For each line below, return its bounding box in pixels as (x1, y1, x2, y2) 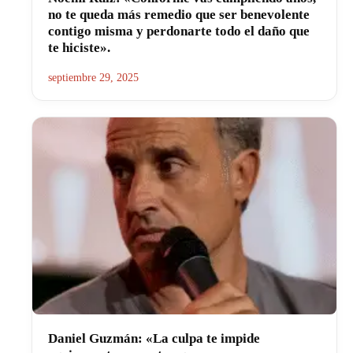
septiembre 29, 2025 (48, 71, 139, 84)
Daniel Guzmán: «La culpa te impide (48, 330, 260, 346)
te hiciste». (48, 39, 110, 55)
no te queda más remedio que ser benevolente (48, 6, 310, 22)
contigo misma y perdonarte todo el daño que (48, 23, 310, 39)
